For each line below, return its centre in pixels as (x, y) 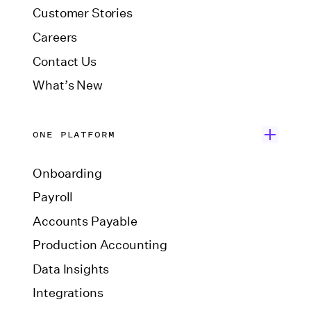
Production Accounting (100, 245)
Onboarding (67, 173)
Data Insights (71, 269)
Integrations (68, 293)
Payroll (53, 197)
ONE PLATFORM (74, 134)
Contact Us (65, 61)
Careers (55, 38)
